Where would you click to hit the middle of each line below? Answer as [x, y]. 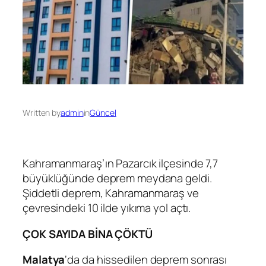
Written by [42, 113]
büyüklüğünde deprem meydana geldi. [117, 178]
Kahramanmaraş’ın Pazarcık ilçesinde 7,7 [121, 164]
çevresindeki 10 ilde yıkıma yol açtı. [107, 208]
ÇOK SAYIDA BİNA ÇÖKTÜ [88, 234]
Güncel [103, 113]
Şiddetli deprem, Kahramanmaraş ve [111, 193]
